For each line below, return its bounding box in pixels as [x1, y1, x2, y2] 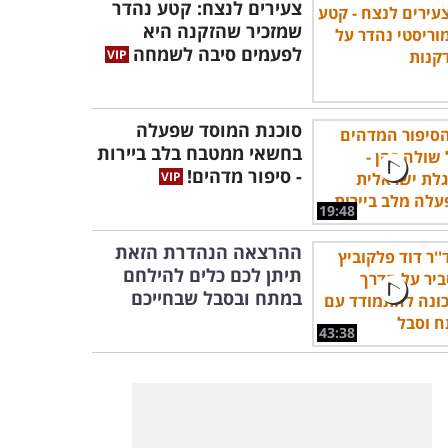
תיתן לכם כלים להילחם [123, 263, 302, 287]
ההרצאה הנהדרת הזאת [115, 240, 302, 264]
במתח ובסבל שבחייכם [131, 286, 302, 310]
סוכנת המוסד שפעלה [136, 118, 302, 142]
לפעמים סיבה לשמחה [133, 42, 302, 66]
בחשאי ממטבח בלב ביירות [97, 141, 302, 165]
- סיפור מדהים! [187, 164, 302, 188]
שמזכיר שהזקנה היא [143, 19, 302, 43]
